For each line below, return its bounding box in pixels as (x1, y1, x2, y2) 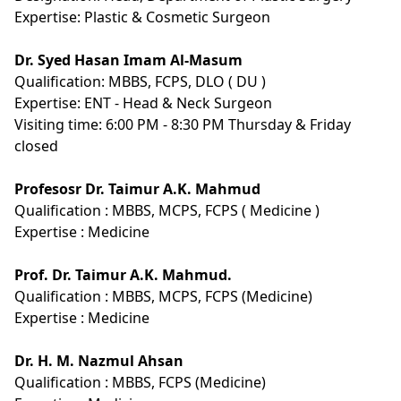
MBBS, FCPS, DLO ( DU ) (108, 71, 266, 91)
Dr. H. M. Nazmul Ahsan (14, 350, 183, 371)
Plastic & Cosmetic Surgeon (84, 6, 270, 27)
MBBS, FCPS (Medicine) (112, 371, 266, 392)
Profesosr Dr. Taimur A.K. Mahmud (14, 178, 260, 199)
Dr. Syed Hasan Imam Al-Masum (14, 49, 243, 70)
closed (14, 135, 58, 156)
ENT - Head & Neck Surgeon (84, 92, 272, 113)
